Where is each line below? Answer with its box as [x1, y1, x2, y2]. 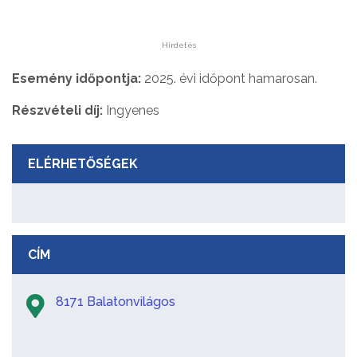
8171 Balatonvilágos [56, 294, 175, 310]
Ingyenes [106, 103, 159, 119]
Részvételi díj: [12, 103, 106, 119]
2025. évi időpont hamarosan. [144, 71, 317, 87]
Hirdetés [161, 41, 196, 50]
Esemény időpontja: [12, 71, 144, 87]
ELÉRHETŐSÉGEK [28, 156, 138, 172]
